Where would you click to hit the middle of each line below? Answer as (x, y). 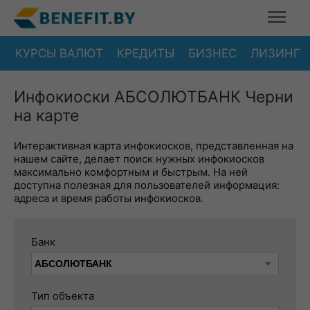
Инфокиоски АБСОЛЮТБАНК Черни (154, 97)
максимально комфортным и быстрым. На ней (131, 172)
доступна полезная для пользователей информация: (147, 185)
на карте (46, 116)
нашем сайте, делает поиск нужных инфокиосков (139, 159)
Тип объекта (63, 296)
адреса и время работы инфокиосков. (109, 198)
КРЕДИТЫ (146, 53)
